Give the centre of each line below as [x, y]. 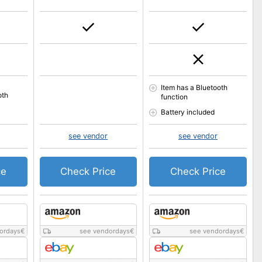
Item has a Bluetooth [194, 87]
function [175, 97]
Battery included [188, 112]
